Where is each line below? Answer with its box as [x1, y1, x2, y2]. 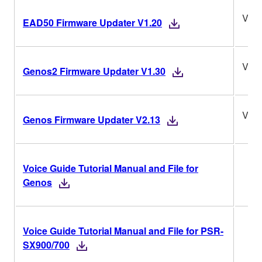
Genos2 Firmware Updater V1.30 [23, 64, 166, 78]
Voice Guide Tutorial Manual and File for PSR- [23, 223, 223, 237]
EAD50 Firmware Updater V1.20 [23, 15, 162, 29]
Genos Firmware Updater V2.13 [23, 112, 160, 126]
